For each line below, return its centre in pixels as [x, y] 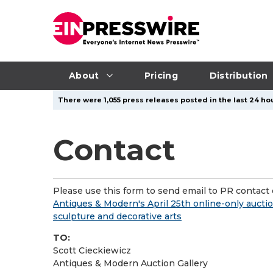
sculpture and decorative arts [117, 216]
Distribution [239, 75]
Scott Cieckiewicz [92, 250]
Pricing [161, 75]
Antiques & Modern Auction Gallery [130, 263]
